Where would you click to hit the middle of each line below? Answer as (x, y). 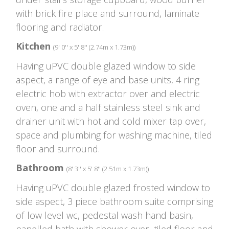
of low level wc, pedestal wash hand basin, (105, 215)
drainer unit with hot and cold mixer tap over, (111, 121)
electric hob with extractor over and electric (108, 93)
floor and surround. (58, 148)
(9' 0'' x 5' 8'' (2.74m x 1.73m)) (94, 47)
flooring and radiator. (60, 27)
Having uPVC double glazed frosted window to (113, 187)
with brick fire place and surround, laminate (108, 13)
